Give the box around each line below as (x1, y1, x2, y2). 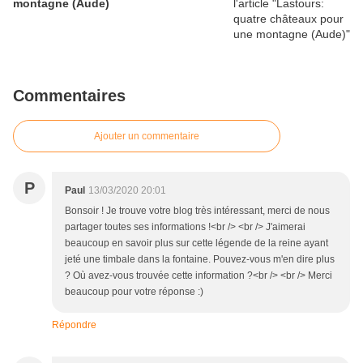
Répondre (52, 319, 96, 331)
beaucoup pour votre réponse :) (65, 286, 203, 298)
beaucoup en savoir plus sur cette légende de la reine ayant (65, 237, 328, 250)
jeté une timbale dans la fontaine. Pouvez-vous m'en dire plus (65, 254, 335, 266)
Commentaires (13, 87, 126, 105)
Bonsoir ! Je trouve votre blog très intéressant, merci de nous (65, 205, 330, 217)
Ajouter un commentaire (94, 130, 199, 143)
